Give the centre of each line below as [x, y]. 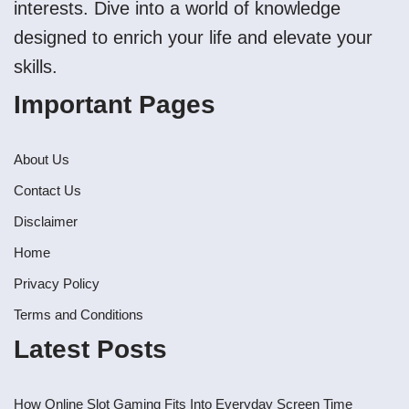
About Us [42, 160]
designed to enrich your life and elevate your [193, 38]
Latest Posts [90, 350]
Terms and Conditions [79, 315]
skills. [36, 67]
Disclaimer [46, 222]
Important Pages [115, 105]
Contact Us [47, 191]
